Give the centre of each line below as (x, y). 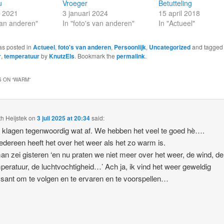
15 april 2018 (179, 13)
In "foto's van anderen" (98, 23)
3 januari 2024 (85, 13)
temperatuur (21, 56)
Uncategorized (169, 47)
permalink (130, 56)
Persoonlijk (130, 47)
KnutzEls (61, 56)
